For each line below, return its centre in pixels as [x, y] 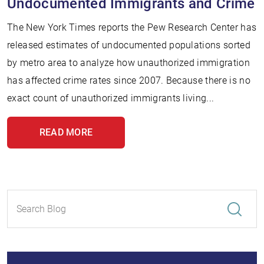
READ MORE [66, 132]
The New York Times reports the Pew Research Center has [132, 27]
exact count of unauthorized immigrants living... [111, 98]
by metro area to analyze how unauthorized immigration [128, 63]
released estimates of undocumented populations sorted [129, 45]
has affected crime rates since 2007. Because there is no [129, 80]
